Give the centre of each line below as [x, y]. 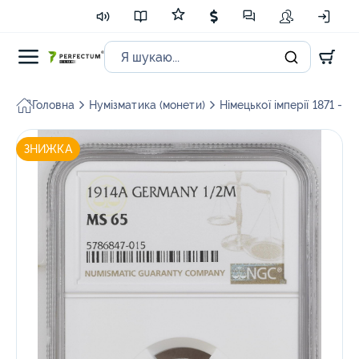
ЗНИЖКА [48, 149]
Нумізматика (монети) [147, 105]
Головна [53, 105]
